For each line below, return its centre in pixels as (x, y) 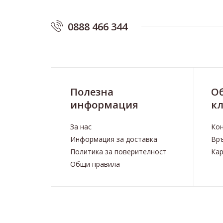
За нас (81, 127)
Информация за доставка (114, 139)
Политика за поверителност (118, 152)
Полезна (92, 92)
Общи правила (95, 164)
